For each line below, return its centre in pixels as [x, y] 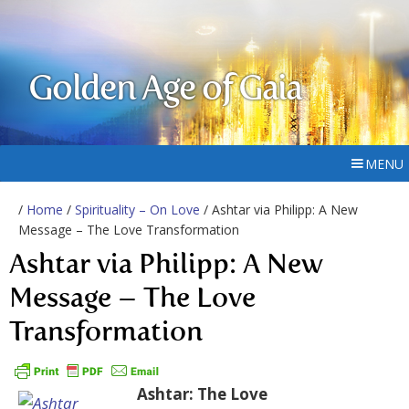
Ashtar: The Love [202, 394]
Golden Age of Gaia [165, 90]
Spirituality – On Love [137, 210]
